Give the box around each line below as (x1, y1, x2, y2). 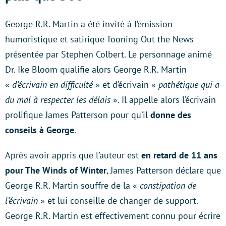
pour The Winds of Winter (5, 164, 106, 176)
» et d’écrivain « (93, 78, 156, 90)
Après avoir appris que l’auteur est (5, 149, 141, 161)
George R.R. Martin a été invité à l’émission (5, 18, 173, 30)
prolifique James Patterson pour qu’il (5, 108, 150, 121)
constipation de (140, 179, 196, 191)
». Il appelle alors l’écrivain (113, 93, 216, 105)
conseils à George (5, 124, 74, 136)
